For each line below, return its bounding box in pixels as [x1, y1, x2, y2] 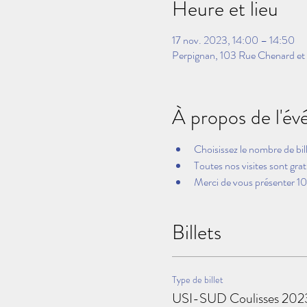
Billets [171, 217, 221, 247]
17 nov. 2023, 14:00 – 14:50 [171, 32, 295, 48]
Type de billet [171, 272, 223, 286]
